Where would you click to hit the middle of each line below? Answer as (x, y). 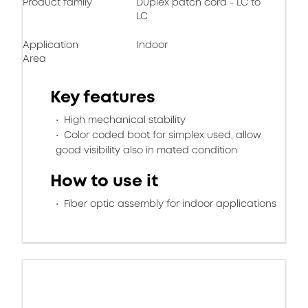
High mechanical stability (123, 120)
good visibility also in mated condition (146, 150)
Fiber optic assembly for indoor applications (169, 203)
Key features (103, 97)
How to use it (104, 181)
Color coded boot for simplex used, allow (161, 135)
